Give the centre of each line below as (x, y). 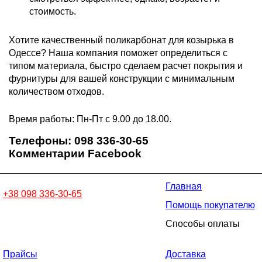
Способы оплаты (203, 224)
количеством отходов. (58, 91)
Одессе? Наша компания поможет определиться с (118, 53)
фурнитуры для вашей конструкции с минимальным (122, 78)
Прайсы (20, 254)
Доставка (186, 254)
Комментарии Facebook (75, 153)
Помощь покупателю (210, 205)
